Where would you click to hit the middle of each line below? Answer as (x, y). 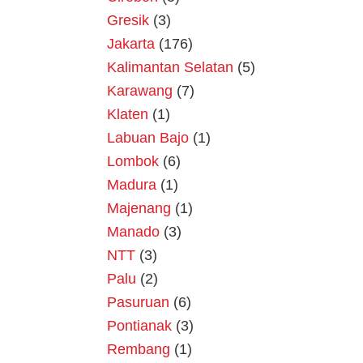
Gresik (128, 21)
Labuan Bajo (148, 138)
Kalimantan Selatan (170, 68)
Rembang (139, 350)
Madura (132, 185)
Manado (133, 232)
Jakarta (131, 44)
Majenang (139, 209)
